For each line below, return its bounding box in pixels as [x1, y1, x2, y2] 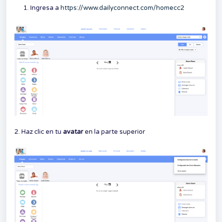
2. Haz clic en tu [14, 127, 63, 136]
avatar [63, 127, 83, 136]
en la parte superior [83, 127, 145, 136]
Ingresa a [30, 4, 60, 12]
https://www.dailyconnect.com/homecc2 [60, 4, 184, 12]
